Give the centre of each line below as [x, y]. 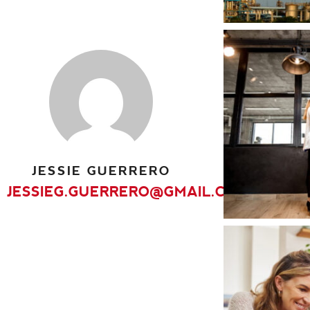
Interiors [253, 159]
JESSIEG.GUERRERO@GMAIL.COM [128, 191]
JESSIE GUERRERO [101, 170]
